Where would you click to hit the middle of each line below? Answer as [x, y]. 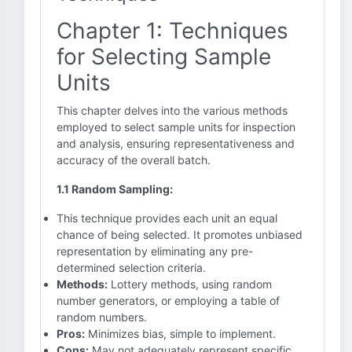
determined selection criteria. [131, 268]
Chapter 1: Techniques [172, 31]
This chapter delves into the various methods [172, 110]
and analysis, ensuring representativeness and [176, 143]
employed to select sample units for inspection [176, 127]
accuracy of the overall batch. [134, 160]
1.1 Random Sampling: [115, 189]
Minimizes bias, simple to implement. [180, 334]
